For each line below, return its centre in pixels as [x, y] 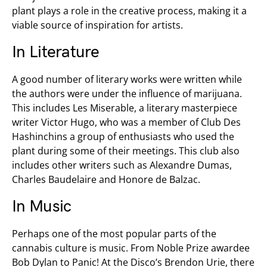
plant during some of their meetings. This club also [126, 151]
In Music [42, 207]
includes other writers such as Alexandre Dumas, [122, 165]
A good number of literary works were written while [127, 79]
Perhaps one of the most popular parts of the [114, 234]
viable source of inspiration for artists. [97, 25]
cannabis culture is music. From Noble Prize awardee [131, 248]
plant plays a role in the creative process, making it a [129, 11]
